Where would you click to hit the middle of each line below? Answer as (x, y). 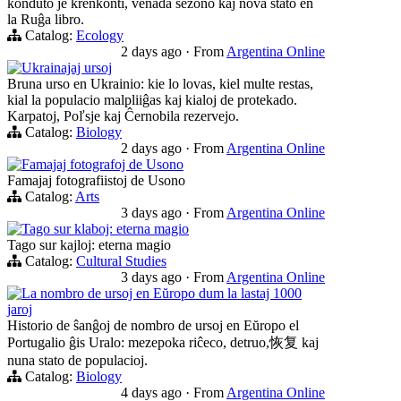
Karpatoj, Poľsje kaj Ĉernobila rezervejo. (123, 115)
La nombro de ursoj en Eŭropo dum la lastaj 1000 (162, 293)
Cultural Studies (121, 260)
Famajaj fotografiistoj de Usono (96, 180)
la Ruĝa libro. (46, 19)
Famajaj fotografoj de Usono (102, 164)
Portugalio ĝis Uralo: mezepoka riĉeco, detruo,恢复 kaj (163, 342)
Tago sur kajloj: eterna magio (89, 244)
